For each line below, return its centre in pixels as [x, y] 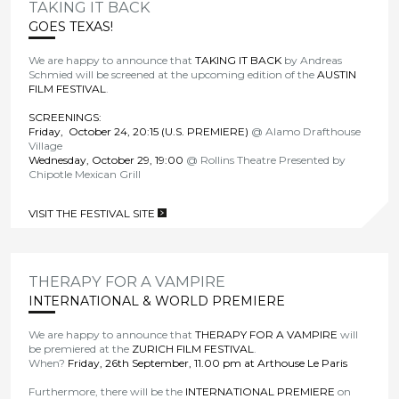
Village [46, 145]
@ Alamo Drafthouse [305, 131]
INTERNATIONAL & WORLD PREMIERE [157, 301]
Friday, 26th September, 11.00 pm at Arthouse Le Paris [208, 362]
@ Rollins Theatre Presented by [265, 159]
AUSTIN [337, 74]
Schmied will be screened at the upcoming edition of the [173, 74]
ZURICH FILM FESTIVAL [193, 348]
